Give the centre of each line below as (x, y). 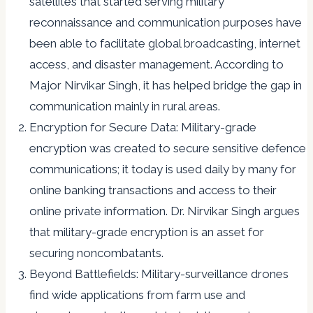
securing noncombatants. (96, 253)
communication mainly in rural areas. (125, 107)
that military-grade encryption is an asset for (147, 232)
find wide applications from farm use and (137, 295)
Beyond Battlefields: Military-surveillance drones (159, 274)
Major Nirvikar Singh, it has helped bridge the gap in (166, 86)
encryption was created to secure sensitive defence (168, 148)
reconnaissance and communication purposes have (166, 23)
